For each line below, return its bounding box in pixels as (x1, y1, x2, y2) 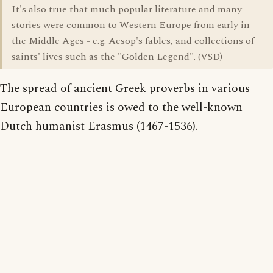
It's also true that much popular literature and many (12, 2, 242, 16)
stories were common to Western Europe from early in (12, 18, 250, 32)
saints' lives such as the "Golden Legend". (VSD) (12, 49, 222, 64)
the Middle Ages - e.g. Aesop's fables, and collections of (12, 34, 254, 48)
